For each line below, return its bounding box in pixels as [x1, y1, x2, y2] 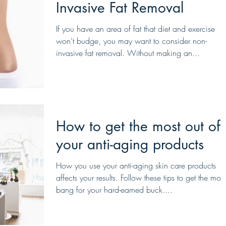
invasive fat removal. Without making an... [56, 47, 200, 59]
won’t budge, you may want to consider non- [56, 35, 207, 46]
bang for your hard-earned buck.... [56, 184, 173, 195]
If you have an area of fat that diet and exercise [56, 23, 215, 34]
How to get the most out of [56, 117, 220, 135]
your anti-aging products [56, 135, 204, 153]
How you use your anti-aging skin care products [56, 159, 216, 171]
